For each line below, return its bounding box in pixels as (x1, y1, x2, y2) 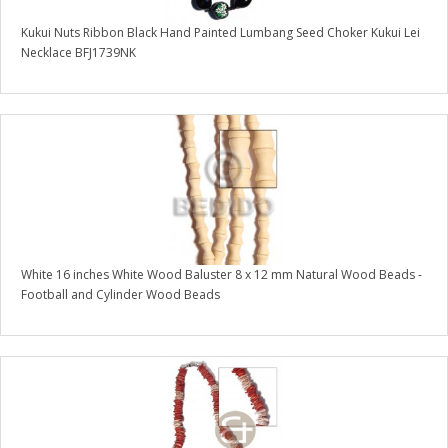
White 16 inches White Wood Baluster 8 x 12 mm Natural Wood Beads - (21, 266, 422, 284)
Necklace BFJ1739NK (21, 44, 136, 62)
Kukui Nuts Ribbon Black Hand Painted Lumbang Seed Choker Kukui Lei (21, 24, 420, 42)
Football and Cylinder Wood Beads (21, 286, 220, 304)
